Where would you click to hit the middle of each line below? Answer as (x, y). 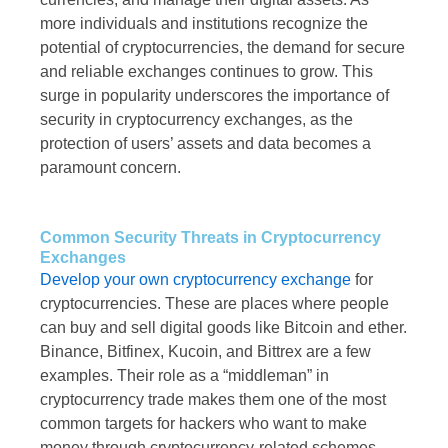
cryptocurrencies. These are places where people (214, 304)
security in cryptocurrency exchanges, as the (196, 120)
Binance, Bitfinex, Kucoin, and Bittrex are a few (205, 352)
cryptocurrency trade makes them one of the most (213, 400)
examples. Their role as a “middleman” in (184, 376)
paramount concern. (110, 168)
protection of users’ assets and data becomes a (205, 144)
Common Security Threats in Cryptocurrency (210, 238)
